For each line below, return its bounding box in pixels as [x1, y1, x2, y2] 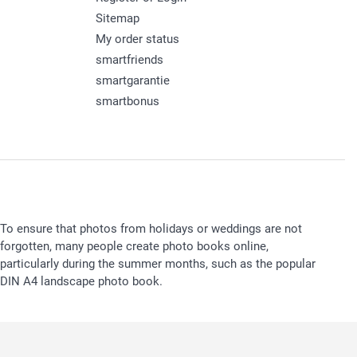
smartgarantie [95, 73, 170, 88]
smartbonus [95, 93, 159, 108]
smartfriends [95, 52, 163, 67]
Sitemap [95, 10, 139, 25]
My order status [95, 31, 179, 46]
